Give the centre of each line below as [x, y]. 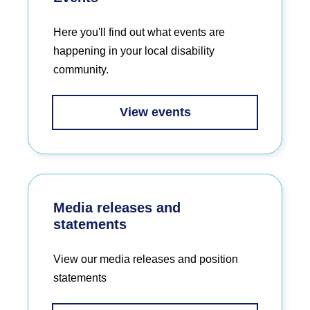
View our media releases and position [146, 259]
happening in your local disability [134, 51]
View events [155, 112]
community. [81, 70]
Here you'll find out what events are [139, 33]
